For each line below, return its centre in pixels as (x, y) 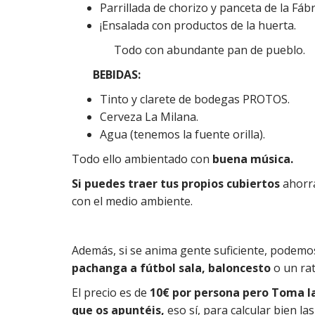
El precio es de (111, 292)
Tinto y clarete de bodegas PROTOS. (195, 99)
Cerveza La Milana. (149, 117)
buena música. (253, 159)
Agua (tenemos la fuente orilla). (182, 134)
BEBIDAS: (117, 75)
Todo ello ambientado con (142, 159)
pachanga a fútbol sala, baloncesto (171, 268)
